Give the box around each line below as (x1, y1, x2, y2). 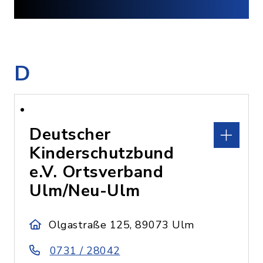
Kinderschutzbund (29, 142, 174, 164)
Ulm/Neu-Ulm (29, 180, 140, 202)
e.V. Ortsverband (29, 161, 163, 183)
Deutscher (29, 123, 111, 146)
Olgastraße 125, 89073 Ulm (49, 218, 194, 232)
